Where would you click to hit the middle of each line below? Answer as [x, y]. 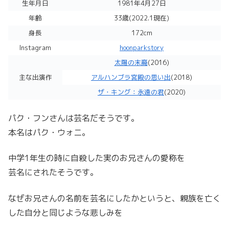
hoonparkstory [142, 47]
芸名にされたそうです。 [53, 173]
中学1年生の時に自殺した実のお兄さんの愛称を [97, 158]
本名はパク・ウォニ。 [49, 133]
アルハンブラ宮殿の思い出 [131, 77]
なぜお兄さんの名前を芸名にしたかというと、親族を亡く [114, 198]
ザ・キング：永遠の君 [131, 92]
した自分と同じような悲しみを [65, 212]
